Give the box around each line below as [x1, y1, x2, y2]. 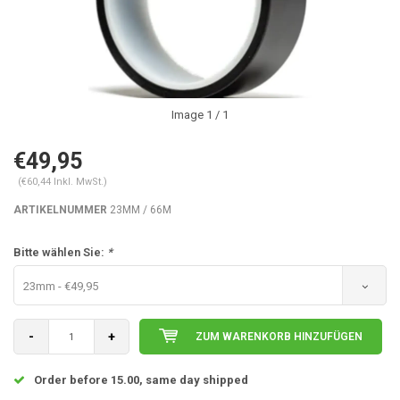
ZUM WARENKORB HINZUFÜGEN [196, 330, 362, 343]
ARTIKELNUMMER [13, 204, 107, 216]
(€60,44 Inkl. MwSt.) [18, 176, 107, 187]
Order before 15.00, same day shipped [31, 373, 248, 387]
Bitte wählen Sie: [13, 246, 107, 259]
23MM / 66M [107, 204, 171, 216]
